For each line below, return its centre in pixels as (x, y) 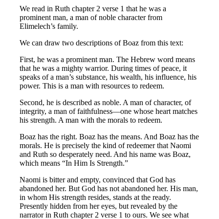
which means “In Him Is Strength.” (74, 163)
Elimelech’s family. (49, 26)
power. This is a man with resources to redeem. (92, 86)
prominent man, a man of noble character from (91, 17)
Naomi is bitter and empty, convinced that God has (98, 179)
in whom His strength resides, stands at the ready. (96, 197)
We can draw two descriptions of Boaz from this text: (102, 43)
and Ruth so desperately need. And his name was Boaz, (105, 154)
